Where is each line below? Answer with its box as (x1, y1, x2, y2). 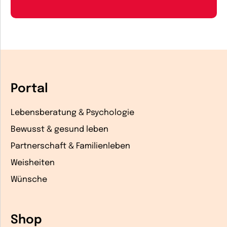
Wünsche (11, 175, 47, 184)
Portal (11, 83, 48, 96)
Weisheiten (11, 158, 55, 167)
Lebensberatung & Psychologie (11, 108, 134, 117)
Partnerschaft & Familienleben (11, 141, 130, 150)
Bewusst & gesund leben (11, 125, 108, 134)
